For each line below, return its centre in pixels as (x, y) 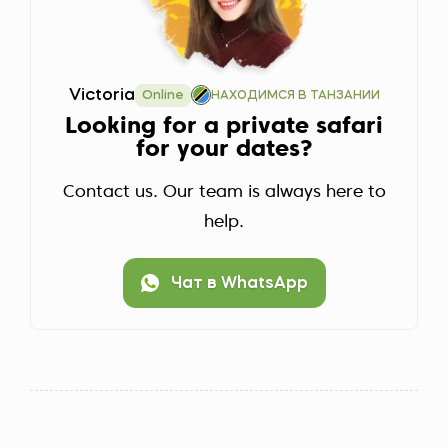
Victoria (101, 95)
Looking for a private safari (224, 126)
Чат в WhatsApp (239, 284)
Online (162, 95)
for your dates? (224, 149)
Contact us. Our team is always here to (224, 192)
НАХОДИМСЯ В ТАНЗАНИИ (295, 95)
